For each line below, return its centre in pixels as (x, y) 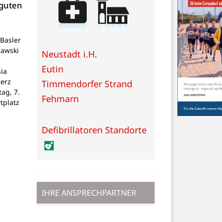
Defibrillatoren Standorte (94, 130)
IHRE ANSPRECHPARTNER (89, 193)
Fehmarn (60, 98)
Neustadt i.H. (69, 54)
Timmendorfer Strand (87, 83)
